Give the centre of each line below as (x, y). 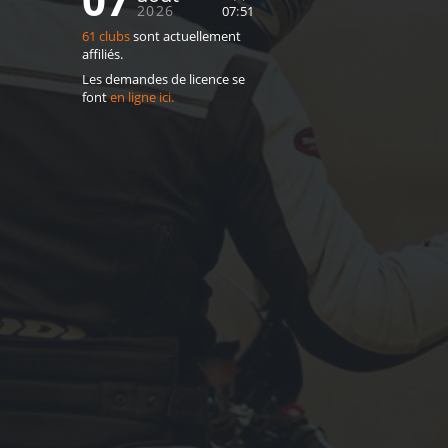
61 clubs (105, 36)
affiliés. (102, 54)
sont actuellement (185, 36)
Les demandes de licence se (163, 79)
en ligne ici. (141, 97)
